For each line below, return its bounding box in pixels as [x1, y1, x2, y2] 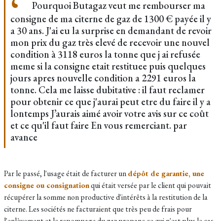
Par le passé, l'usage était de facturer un [4, 168, 128, 179]
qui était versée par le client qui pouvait [89, 180, 211, 190]
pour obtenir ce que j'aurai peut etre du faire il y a [10, 95, 211, 108]
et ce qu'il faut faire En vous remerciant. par [10, 119, 187, 132]
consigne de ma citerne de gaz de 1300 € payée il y [10, 12, 211, 25]
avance [10, 131, 37, 144]
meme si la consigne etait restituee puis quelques [10, 60, 206, 73]
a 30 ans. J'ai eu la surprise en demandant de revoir [10, 24, 212, 37]
